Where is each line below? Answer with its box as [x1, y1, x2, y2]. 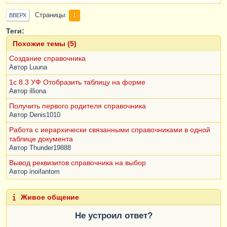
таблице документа [9, 135, 73, 143]
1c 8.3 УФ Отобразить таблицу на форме [9, 78, 145, 87]
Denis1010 [29, 111, 60, 119]
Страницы [35, 12, 65, 19]
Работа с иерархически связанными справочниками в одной [9, 126, 210, 134]
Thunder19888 [29, 144, 71, 152]
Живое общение [19, 193, 79, 201]
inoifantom [29, 168, 60, 176]
